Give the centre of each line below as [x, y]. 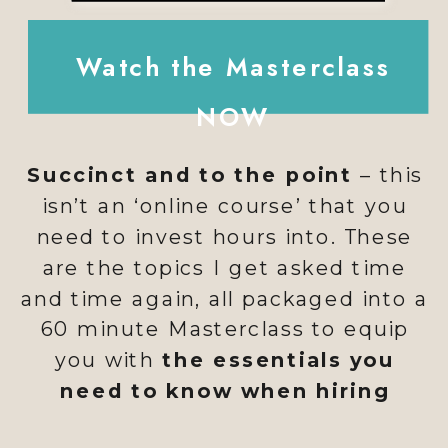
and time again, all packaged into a [225, 298]
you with [108, 360]
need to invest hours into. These [224, 237]
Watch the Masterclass [233, 67]
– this [387, 175]
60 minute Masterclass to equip [224, 329]
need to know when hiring [224, 391]
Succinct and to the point [189, 175]
